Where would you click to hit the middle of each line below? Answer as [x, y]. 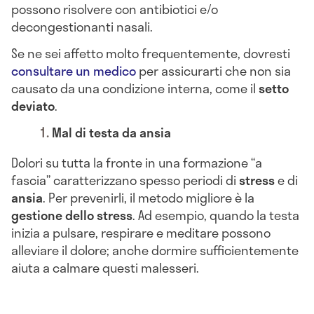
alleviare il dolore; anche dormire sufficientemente [155, 250]
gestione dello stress [72, 215]
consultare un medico [74, 70]
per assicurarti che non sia [213, 70]
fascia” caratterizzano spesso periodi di [125, 180]
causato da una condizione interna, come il [135, 88]
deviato [33, 105]
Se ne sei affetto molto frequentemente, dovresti [151, 53]
